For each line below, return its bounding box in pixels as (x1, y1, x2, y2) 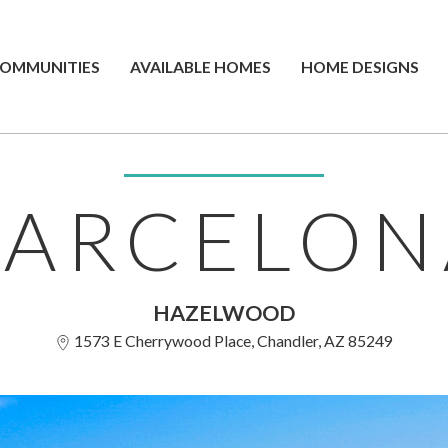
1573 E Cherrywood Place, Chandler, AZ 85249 (71, 331, 393, 350)
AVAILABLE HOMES (130, 57, 271, 76)
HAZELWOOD (153, 300, 295, 326)
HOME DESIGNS (301, 57, 419, 76)
